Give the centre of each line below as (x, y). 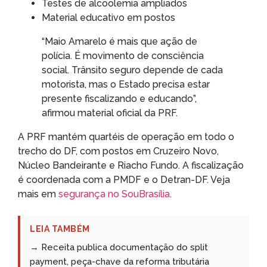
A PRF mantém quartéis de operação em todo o (126, 136)
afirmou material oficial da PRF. (110, 113)
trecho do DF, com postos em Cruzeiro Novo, (118, 151)
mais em (38, 194)
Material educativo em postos (108, 17)
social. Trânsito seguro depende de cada (132, 70)
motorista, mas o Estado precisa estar (126, 84)
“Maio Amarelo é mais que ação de (119, 41)
